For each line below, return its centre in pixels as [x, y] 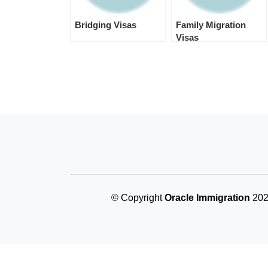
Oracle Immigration [207, 198]
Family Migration [211, 25]
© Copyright [138, 198]
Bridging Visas [106, 25]
